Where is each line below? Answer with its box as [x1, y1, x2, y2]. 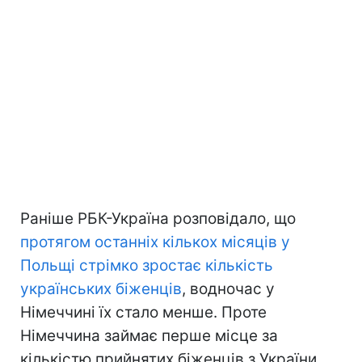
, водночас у [182, 279, 275, 298]
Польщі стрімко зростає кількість [20, 255, 273, 275]
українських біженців [20, 279, 182, 298]
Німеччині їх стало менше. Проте [20, 302, 267, 322]
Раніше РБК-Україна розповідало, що [20, 208, 296, 228]
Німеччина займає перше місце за [20, 326, 278, 345]
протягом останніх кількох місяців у [20, 232, 290, 251]
